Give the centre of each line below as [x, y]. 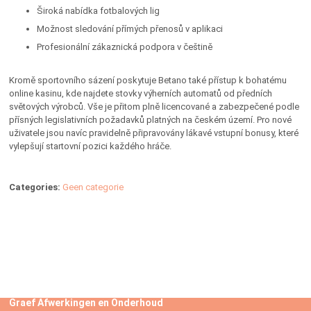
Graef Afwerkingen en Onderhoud [86, 303]
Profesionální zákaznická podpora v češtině [124, 47]
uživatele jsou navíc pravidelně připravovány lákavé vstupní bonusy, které [153, 133]
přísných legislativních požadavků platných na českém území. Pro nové [150, 120]
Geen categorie [93, 187]
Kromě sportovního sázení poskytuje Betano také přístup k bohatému [148, 80]
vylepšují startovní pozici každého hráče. [90, 146]
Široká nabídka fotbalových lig [98, 11]
